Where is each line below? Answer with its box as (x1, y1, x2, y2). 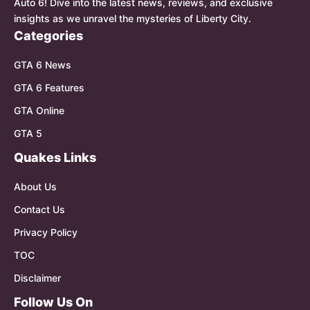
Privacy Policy (14, 226, 77, 239)
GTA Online (14, 104, 64, 117)
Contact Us (14, 203, 65, 216)
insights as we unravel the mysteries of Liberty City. (14, 12, 251, 25)
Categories (14, 28, 83, 44)
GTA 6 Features (14, 82, 84, 94)
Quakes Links (14, 150, 96, 165)
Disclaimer (14, 272, 61, 284)
